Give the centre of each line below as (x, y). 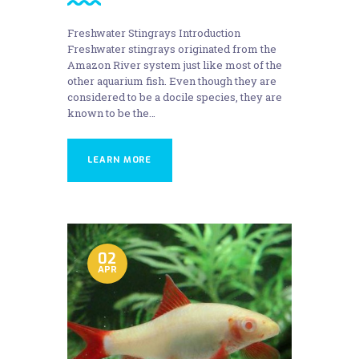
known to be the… (111, 113)
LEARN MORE (120, 160)
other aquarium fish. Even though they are (172, 81)
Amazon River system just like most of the (175, 65)
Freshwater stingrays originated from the (172, 49)
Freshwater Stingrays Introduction (154, 33)
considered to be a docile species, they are (175, 97)
